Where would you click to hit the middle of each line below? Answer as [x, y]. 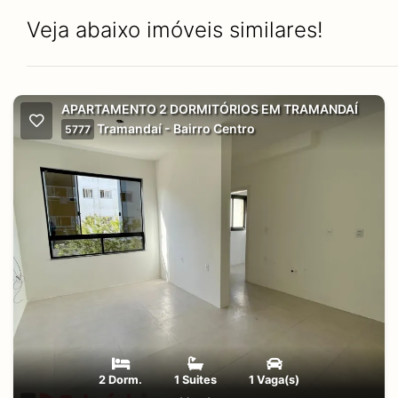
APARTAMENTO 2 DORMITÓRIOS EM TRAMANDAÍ [210, 109]
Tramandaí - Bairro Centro [175, 128]
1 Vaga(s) [274, 380]
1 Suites [195, 380]
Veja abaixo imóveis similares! [175, 30]
